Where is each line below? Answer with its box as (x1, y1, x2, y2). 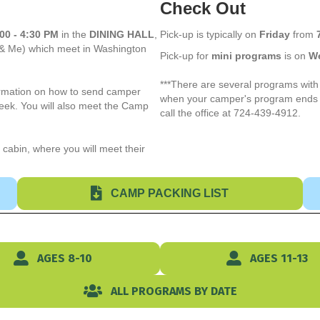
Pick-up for (160, 50, 211, 61)
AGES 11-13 (250, 251, 308, 265)
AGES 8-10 (37, 251, 92, 265)
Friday (259, 29, 290, 40)
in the (59, 29, 89, 40)
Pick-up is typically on (160, 29, 259, 40)
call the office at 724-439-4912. (160, 107, 301, 119)
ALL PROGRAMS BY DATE (110, 284, 237, 298)
